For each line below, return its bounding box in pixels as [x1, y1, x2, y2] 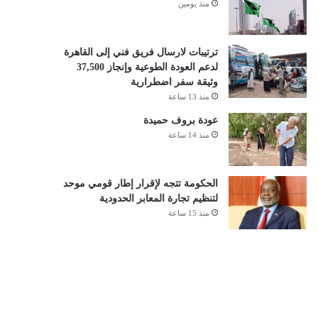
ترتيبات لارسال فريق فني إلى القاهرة [63, 47, 218, 57]
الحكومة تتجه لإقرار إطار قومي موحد [62, 178, 218, 189]
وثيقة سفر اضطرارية [130, 77, 218, 87]
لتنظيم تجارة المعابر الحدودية [99, 193, 218, 204]
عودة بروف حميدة [143, 115, 218, 126]
